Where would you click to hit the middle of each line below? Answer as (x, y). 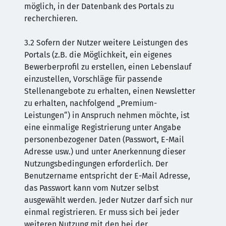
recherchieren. (51, 18)
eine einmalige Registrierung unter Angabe (103, 127)
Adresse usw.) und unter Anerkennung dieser (105, 152)
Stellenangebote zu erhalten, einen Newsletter (110, 91)
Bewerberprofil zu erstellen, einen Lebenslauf (108, 67)
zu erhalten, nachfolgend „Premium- (91, 103)
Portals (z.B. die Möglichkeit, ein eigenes (98, 55)
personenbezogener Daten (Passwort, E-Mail (104, 139)
